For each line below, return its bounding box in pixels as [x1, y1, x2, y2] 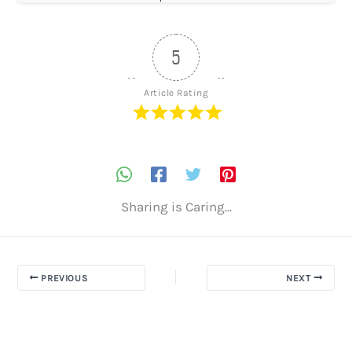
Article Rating [144, 87, 208, 98]
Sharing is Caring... [120, 198, 232, 214]
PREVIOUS [38, 272, 88, 284]
